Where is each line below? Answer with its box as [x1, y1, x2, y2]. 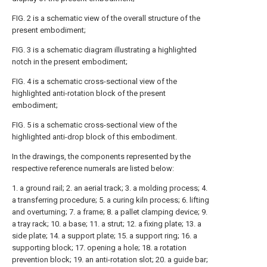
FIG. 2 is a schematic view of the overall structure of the [12, 14, 200, 23]
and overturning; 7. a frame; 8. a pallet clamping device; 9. [12, 207, 207, 216]
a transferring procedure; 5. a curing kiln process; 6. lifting [12, 195, 209, 204]
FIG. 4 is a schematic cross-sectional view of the [12, 77, 177, 86]
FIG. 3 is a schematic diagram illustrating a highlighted [12, 45, 197, 54]
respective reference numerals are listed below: [12, 164, 174, 173]
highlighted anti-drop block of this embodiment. [12, 132, 177, 141]
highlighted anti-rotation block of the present [12, 89, 166, 98]
